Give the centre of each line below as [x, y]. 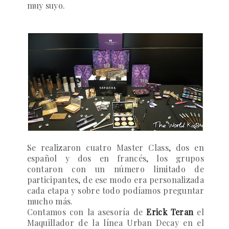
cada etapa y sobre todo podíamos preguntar [115, 191]
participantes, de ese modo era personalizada [115, 180]
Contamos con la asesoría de [87, 212]
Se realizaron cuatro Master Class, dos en [115, 148]
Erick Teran [170, 212]
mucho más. [50, 201]
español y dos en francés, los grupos [115, 158]
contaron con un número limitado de [115, 169]
